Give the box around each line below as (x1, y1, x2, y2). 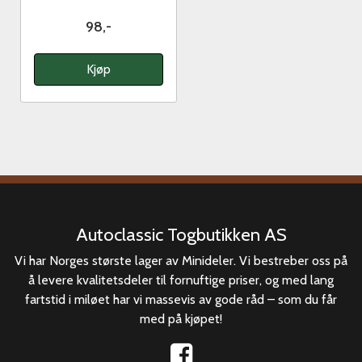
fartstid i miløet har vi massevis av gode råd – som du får (25, 292, 337, 308)
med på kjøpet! (140, 311, 222, 327)
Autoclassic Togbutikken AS (75, 223, 287, 246)
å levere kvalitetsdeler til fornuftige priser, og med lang (28, 272, 334, 288)
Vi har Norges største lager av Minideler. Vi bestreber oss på (15, 253, 347, 269)
